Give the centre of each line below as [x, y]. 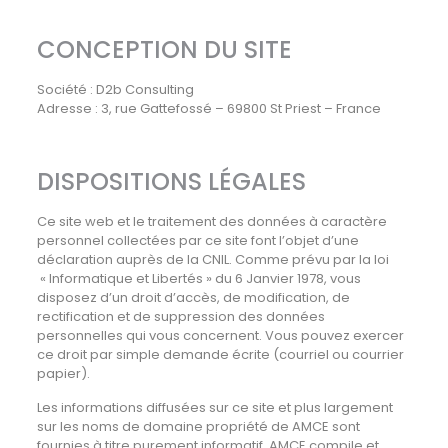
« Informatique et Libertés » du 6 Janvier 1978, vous [198, 278]
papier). [63, 373]
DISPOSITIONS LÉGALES [171, 181]
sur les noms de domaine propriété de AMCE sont [198, 426]
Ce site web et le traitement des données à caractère [211, 221]
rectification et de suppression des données [180, 316]
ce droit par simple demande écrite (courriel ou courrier [220, 354]
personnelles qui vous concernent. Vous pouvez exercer [220, 335]
